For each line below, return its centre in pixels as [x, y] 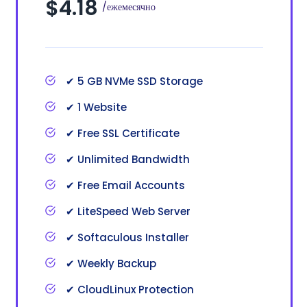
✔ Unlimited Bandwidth [128, 159]
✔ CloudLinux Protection [130, 289]
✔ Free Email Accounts [125, 185]
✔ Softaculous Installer [127, 237]
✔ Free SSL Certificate [123, 133]
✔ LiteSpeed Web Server [128, 211]
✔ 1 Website [96, 107]
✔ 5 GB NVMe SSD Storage [134, 81]
